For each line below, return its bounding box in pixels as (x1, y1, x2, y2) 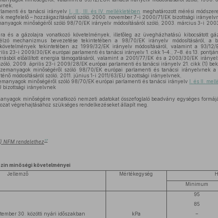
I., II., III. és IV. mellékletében (69, 8, 141, 14)
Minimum (185, 181, 209, 187)
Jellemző (7, 171, 29, 177)
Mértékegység (119, 171, 153, 177)
